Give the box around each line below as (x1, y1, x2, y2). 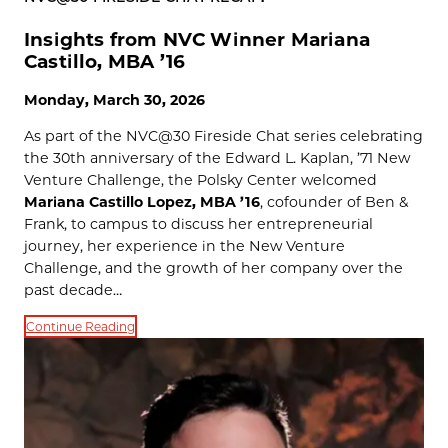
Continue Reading (26, 319, 135, 334)
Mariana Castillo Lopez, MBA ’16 (24, 192, 260, 211)
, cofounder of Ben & (260, 192, 409, 211)
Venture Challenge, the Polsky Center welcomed (24, 170, 377, 189)
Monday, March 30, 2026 (24, 90, 205, 109)
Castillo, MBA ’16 (24, 49, 186, 73)
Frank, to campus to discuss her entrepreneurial (24, 214, 373, 233)
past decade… (24, 280, 122, 299)
